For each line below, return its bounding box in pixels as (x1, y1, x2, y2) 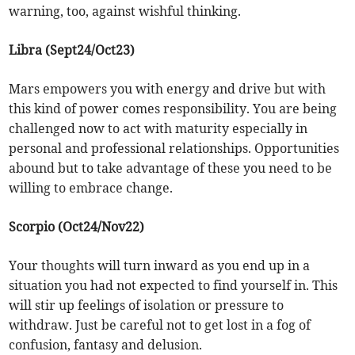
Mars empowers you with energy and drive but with (9, 81, 326, 97)
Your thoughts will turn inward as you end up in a (9, 258, 311, 274)
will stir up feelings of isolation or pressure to (9, 297, 284, 314)
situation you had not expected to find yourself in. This (9, 277, 338, 294)
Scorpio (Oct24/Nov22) (9, 219, 145, 235)
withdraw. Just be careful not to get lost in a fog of (9, 317, 311, 334)
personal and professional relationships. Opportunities (9, 140, 340, 157)
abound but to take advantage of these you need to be (9, 160, 333, 177)
